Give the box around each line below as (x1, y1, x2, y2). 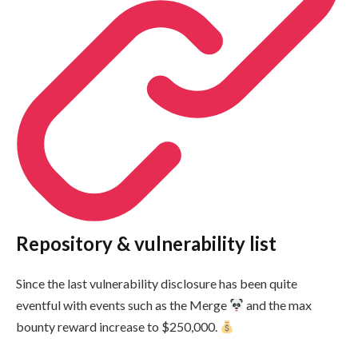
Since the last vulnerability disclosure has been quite (16, 276, 297, 292)
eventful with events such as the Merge (16, 297, 229, 313)
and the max (244, 297, 312, 313)
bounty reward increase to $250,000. (16, 319, 220, 335)
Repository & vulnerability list (16, 232, 276, 256)
